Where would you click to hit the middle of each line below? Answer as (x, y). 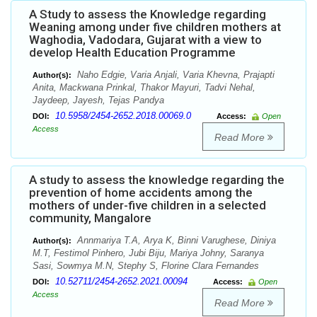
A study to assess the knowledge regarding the (157, 180)
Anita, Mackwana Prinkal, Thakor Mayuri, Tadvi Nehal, (144, 88)
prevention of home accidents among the (141, 193)
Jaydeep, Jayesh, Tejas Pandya (98, 100)
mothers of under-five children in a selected (148, 206)
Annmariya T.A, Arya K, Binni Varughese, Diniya (175, 241)
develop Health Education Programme (132, 53)
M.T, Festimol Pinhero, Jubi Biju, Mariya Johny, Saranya (148, 253)
